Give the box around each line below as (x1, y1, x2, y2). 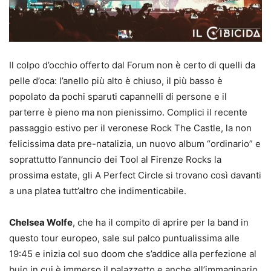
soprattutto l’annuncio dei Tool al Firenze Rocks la (9, 154, 221, 166)
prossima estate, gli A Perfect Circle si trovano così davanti (9, 169, 261, 181)
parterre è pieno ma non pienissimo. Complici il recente (9, 106, 247, 119)
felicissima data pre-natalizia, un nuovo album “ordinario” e (9, 138, 261, 150)
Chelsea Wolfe (9, 217, 73, 229)
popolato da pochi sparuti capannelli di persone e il (9, 91, 227, 103)
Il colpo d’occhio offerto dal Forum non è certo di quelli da (9, 59, 255, 71)
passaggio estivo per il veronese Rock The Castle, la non (9, 122, 252, 134)
